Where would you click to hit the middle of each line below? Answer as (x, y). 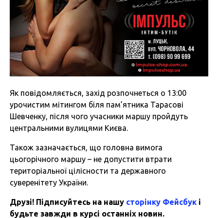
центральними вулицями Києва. (69, 128)
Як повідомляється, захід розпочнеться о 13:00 (98, 93)
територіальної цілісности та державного (88, 171)
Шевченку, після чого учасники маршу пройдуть (99, 117)
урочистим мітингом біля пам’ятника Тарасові (97, 105)
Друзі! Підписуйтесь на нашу (68, 202)
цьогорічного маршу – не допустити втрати (91, 159)
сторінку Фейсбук (161, 202)
